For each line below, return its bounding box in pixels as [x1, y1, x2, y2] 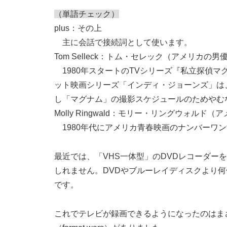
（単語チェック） [54, 10, 119, 19]
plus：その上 [54, 24, 102, 33]
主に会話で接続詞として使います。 [54, 38, 192, 47]
